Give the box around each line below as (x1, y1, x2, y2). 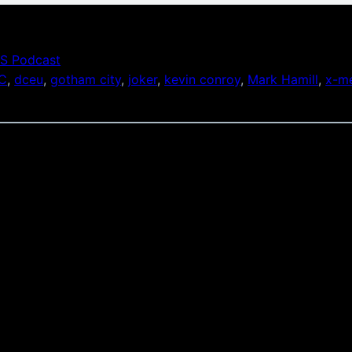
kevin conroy (164, 71, 241, 88)
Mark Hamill (247, 71, 319, 88)
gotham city (50, 71, 122, 88)
